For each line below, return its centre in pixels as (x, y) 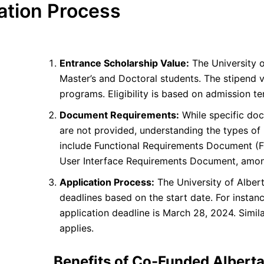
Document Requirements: (119, 115)
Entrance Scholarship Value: (124, 63)
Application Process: (107, 182)
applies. (77, 228)
